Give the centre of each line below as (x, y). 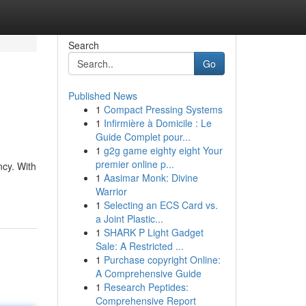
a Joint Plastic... (129, 219)
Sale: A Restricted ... (139, 246)
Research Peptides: (146, 287)
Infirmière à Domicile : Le (157, 123)
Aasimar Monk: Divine (151, 178)
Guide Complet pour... (143, 137)
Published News (102, 96)
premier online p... (135, 164)
